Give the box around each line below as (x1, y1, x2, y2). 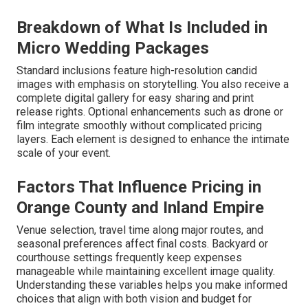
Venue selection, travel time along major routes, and (16, 223, 263, 237)
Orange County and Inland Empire (16, 198, 264, 218)
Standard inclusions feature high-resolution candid (16, 64, 257, 78)
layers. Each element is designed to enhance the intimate (16, 133, 289, 146)
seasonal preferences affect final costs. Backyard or (16, 237, 268, 251)
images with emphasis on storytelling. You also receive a (16, 78, 289, 91)
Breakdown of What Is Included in (16, 18, 267, 38)
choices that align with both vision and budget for (16, 292, 252, 306)
